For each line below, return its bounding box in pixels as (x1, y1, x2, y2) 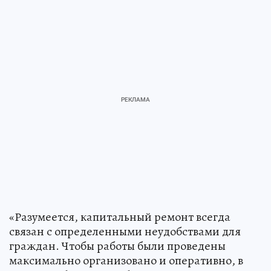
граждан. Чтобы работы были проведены (9, 237, 226, 254)
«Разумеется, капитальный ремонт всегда (9, 208, 230, 225)
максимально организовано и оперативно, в (9, 252, 243, 269)
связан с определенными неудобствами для (9, 223, 241, 240)
